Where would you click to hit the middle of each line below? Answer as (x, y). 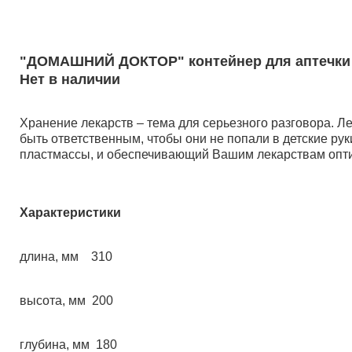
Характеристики (70, 213)
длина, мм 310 (66, 257)
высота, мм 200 (66, 301)
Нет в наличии (70, 79)
